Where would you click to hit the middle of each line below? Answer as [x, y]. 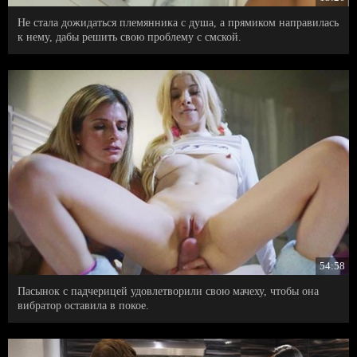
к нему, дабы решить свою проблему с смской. [129, 37]
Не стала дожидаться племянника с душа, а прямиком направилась [178, 23]
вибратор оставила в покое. [83, 306]
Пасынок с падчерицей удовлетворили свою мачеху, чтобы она [168, 292]
